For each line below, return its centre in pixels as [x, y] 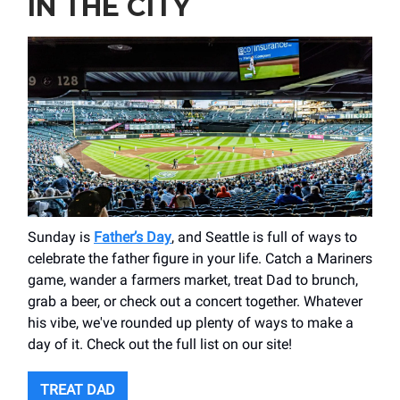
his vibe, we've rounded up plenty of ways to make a [191, 323]
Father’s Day [133, 237]
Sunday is [61, 237]
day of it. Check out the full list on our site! [160, 345]
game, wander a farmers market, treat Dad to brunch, [193, 280]
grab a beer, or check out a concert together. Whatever [195, 302]
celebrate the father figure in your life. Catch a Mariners [200, 259]
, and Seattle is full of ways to [264, 237]
